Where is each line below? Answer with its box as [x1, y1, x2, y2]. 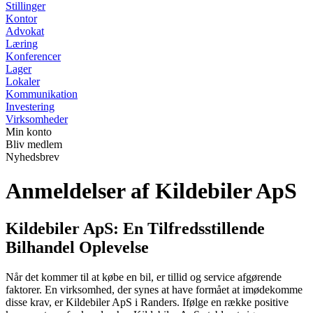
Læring [6, 38, 38, 50]
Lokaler [6, 75, 40, 87]
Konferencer [6, 50, 61, 62]
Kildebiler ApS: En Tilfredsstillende [6, 219, 265, 238]
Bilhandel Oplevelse [6, 238, 149, 256]
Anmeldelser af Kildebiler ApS [6, 178, 297, 204]
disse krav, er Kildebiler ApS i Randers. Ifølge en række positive [6, 296, 289, 308]
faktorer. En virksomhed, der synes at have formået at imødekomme [6, 283, 303, 296]
